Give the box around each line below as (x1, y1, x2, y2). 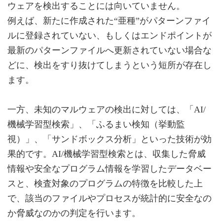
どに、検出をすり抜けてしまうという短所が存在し (7, 60, 212, 70)
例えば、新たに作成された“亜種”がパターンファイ (7, 15, 211, 26)
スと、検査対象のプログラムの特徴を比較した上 (7, 178, 203, 188)
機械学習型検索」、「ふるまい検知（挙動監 (7, 119, 185, 129)
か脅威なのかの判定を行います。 (7, 208, 141, 218)
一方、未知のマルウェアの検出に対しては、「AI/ (7, 104, 206, 114)
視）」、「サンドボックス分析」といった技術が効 (7, 134, 212, 144)
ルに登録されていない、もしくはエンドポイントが (7, 30, 212, 40)
